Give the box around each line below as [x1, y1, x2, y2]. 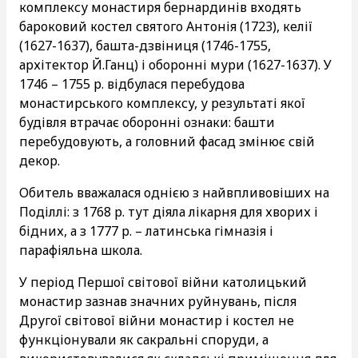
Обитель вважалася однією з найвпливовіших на [19, 183, 329, 201]
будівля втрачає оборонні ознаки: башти [19, 113, 275, 131]
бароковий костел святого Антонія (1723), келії [19, 17, 312, 35]
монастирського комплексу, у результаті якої [19, 93, 305, 112]
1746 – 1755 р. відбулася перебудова [19, 74, 245, 93]
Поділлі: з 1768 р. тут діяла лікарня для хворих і [19, 202, 318, 221]
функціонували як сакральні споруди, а [19, 330, 268, 348]
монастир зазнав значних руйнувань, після [19, 292, 296, 310]
